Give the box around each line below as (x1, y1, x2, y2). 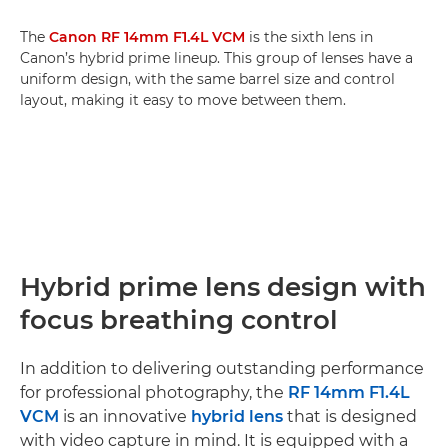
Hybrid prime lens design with (20, 270, 426, 303)
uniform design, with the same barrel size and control (20, 69, 395, 88)
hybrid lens (191, 406, 283, 426)
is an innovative (59, 406, 191, 426)
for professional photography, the (20, 382, 288, 402)
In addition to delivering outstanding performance (20, 358, 424, 378)
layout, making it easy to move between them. (20, 90, 346, 109)
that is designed (283, 406, 417, 426)
